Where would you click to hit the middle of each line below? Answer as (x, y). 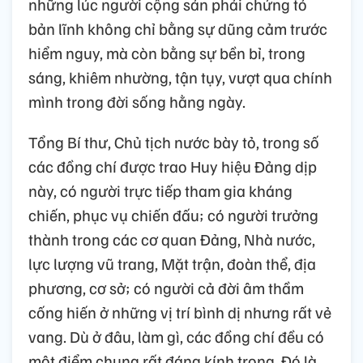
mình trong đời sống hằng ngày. (137, 102)
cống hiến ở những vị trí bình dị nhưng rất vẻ (180, 312)
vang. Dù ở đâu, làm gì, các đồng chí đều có (176, 337)
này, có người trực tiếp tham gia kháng (160, 191)
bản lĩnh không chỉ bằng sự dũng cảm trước (178, 29)
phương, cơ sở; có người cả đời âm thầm (166, 288)
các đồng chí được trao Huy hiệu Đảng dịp (173, 167)
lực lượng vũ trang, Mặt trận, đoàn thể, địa (172, 264)
